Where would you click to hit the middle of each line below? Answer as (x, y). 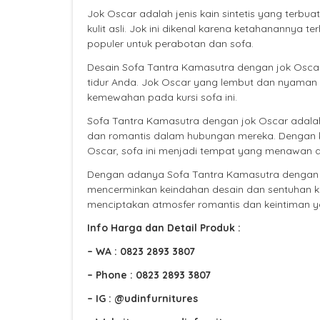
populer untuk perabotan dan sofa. (170, 44)
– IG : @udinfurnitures (142, 299)
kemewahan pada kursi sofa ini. (162, 97)
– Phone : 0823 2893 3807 (149, 275)
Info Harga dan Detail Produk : (164, 228)
